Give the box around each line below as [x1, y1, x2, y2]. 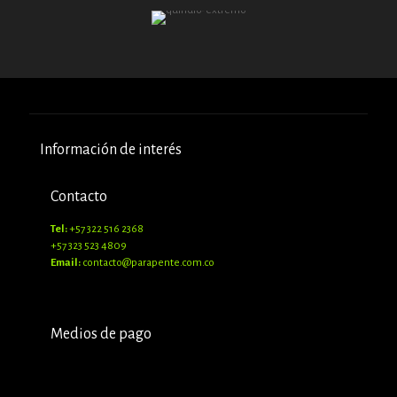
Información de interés [40, 141, 182, 158]
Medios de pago [51, 325, 152, 342]
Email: [51, 256, 82, 269]
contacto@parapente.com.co [82, 256, 214, 269]
